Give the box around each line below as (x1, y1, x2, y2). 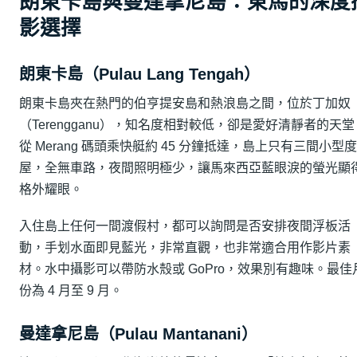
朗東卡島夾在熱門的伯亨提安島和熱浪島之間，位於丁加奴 (19, 96, 351, 111)
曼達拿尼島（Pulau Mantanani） (19, 324, 257, 343)
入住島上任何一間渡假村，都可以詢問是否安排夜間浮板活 (19, 218, 351, 233)
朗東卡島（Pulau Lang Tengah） (19, 65, 260, 83)
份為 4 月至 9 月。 (19, 283, 123, 297)
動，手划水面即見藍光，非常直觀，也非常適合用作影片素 (19, 240, 351, 254)
